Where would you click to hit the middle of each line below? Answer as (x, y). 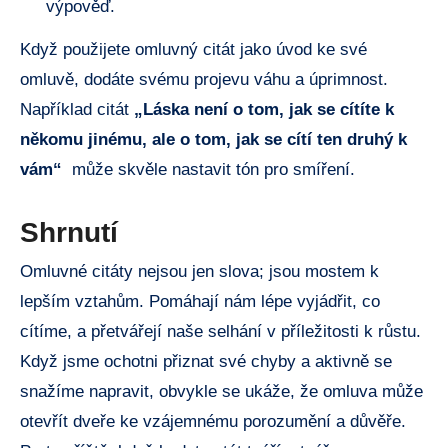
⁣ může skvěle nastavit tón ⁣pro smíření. (208, 169)
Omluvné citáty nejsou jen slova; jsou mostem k (199, 272)
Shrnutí (69, 232)
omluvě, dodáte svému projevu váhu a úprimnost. (204, 79)
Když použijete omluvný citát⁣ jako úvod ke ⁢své (193, 49)
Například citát (77, 109)
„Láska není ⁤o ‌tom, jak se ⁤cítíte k (264, 109)
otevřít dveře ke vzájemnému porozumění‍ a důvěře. (213, 422)
